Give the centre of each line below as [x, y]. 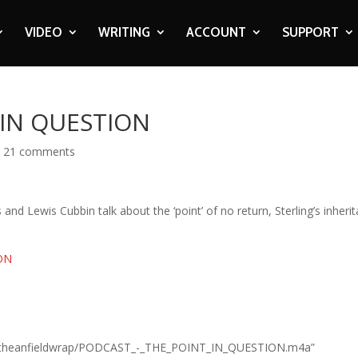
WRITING [124, 32]
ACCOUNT [216, 32]
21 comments [40, 151]
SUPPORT [310, 32]
